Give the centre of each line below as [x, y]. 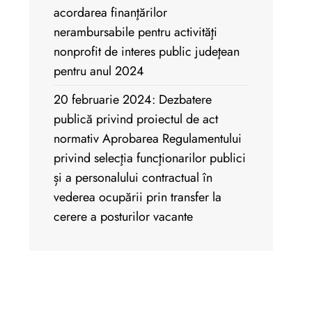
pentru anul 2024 [99, 71]
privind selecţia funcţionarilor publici [150, 158]
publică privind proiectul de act [136, 119]
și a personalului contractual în [133, 178]
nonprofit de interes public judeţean [147, 52]
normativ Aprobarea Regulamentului [148, 139]
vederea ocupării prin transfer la [138, 197]
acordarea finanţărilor [110, 13]
